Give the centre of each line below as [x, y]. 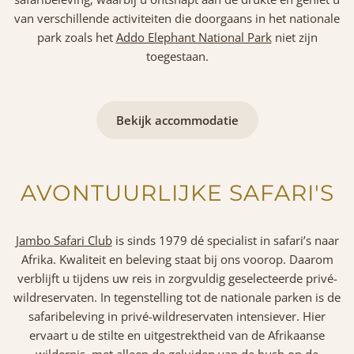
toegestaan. [177, 56]
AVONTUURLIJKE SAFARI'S [177, 192]
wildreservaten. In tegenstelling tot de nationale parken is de [177, 297]
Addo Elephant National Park [194, 37]
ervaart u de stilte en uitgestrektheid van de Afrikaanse [177, 335]
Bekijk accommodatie [177, 120]
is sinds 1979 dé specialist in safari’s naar [225, 240]
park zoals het [76, 37]
